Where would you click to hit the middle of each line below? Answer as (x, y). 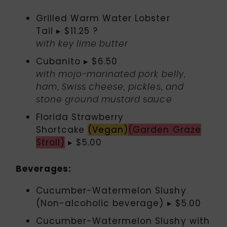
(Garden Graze (165, 130)
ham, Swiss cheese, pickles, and (110, 87)
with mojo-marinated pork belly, (111, 74)
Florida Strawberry (80, 117)
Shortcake (62, 130)
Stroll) (51, 143)
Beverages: (45, 168)
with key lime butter (84, 44)
